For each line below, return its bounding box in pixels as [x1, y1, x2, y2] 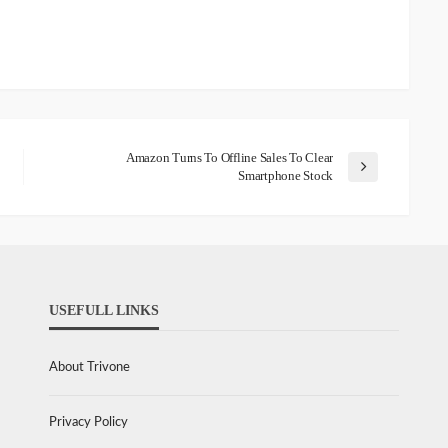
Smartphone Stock [238, 168, 333, 184]
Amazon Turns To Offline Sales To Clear [125, 150, 333, 166]
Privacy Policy [49, 416, 128, 430]
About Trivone [49, 361, 130, 375]
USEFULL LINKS [49, 303, 159, 319]
